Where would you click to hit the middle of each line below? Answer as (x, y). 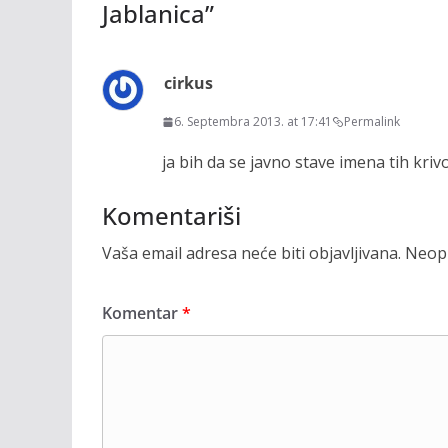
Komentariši (171, 215)
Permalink (372, 121)
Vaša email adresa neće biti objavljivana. (251, 253)
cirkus (188, 83)
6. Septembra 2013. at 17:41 (253, 121)
